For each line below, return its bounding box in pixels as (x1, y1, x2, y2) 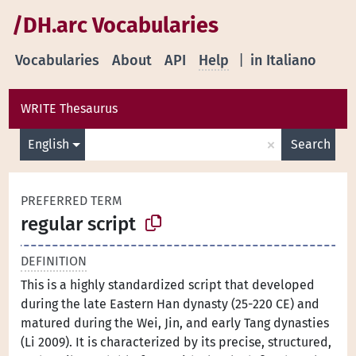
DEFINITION (21, 253, 87, 269)
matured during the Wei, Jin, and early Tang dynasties (21, 315, 330, 331)
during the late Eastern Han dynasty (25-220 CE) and (21, 296, 320, 311)
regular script (21, 212, 137, 235)
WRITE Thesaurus (21, 101, 118, 116)
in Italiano (250, 52, 317, 69)
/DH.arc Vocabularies (12, 13, 219, 38)
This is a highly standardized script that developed (21, 277, 315, 292)
